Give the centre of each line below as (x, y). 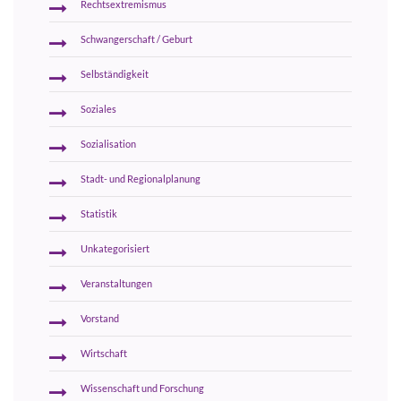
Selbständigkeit (115, 74)
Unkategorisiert (115, 248)
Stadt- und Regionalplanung (141, 179)
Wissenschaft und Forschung (142, 388)
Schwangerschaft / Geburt (137, 39)
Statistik (99, 213)
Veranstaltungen (116, 283)
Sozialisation (108, 144)
